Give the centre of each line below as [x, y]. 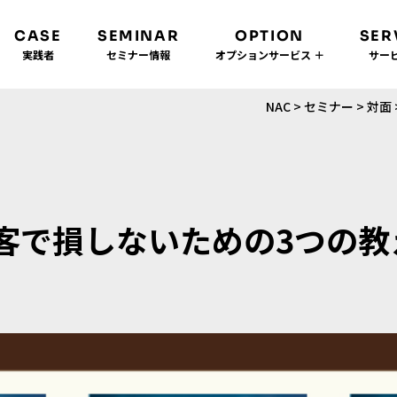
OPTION [269, 36]
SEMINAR [139, 36]
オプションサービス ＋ [269, 54]
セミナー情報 [139, 54]
